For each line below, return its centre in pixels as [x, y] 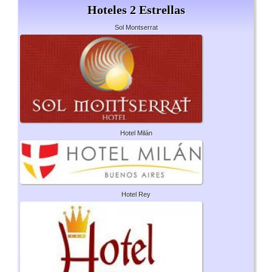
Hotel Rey [136, 195]
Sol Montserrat [136, 28]
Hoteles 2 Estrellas [136, 10]
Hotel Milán [136, 133]
